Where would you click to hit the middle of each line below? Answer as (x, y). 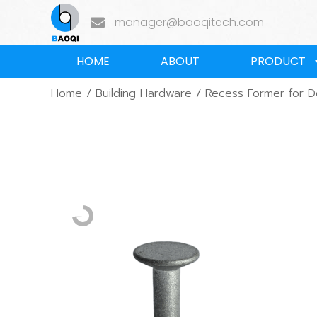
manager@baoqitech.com (189, 22)
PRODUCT (278, 61)
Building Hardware (144, 93)
